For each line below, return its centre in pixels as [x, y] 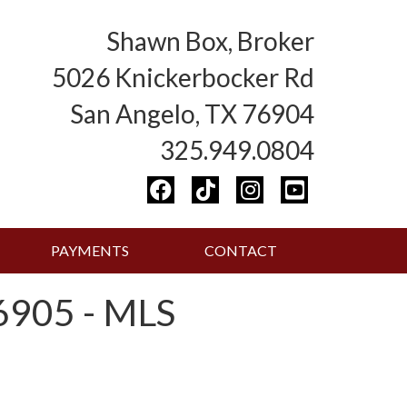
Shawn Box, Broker [210, 41]
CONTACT [240, 250]
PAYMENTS [89, 250]
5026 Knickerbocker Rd [183, 77]
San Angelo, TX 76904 [192, 114]
